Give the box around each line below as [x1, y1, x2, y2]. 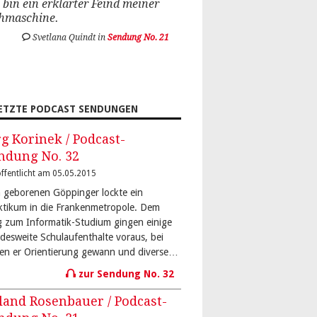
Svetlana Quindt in [30, 33, 108, 42]
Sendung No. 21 [108, 33, 170, 42]
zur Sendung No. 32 [76, 268, 174, 279]
